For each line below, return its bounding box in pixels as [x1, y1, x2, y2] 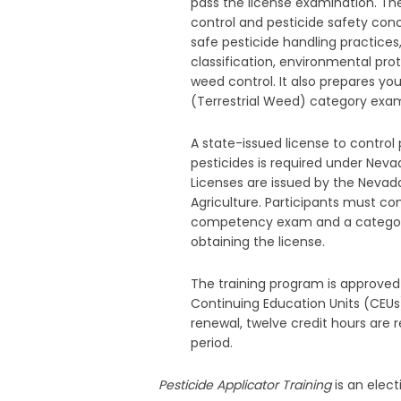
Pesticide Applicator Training [158, 376, 332, 395]
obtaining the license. [191, 233, 326, 252]
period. [191, 334, 234, 353]
